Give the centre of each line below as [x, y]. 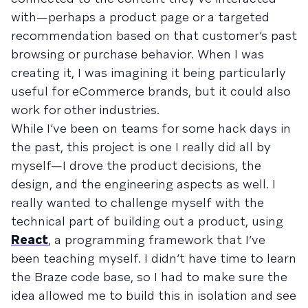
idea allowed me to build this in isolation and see [154, 295]
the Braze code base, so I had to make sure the [149, 276]
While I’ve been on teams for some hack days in [151, 128]
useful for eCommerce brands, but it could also [151, 91]
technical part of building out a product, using [147, 221]
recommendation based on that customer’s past [154, 35]
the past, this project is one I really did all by [141, 146]
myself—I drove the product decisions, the [136, 165]
